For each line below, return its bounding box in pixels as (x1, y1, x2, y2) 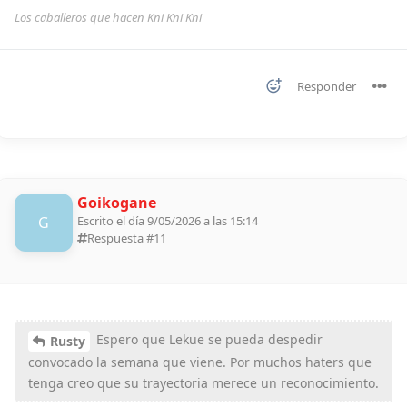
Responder (297, 77, 356, 94)
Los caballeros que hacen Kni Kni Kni (15, 8, 202, 25)
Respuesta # (87, 229, 154, 246)
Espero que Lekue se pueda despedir (93, 330, 323, 348)
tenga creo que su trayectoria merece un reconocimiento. (28, 373, 379, 392)
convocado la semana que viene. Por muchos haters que (28, 352, 372, 371)
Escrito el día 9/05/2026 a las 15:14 (77, 212, 258, 229)
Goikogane (77, 192, 156, 213)
